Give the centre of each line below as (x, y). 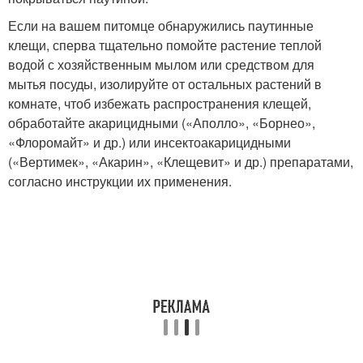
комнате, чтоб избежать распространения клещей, (160, 103)
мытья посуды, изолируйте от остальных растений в (165, 83)
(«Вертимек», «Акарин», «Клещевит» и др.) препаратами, (181, 161)
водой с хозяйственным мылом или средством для (161, 64)
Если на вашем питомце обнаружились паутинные (161, 25)
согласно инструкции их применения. (120, 181)
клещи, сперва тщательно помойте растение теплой (165, 45)
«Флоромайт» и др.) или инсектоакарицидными (149, 142)
